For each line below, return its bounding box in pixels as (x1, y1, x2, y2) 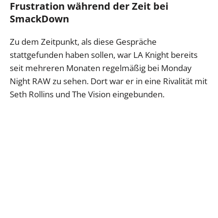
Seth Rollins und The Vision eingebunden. (10, 89, 164, 100)
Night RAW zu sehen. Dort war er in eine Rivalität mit (10, 75, 207, 87)
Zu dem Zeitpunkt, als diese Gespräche (10, 36, 157, 48)
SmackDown (10, 12, 69, 26)
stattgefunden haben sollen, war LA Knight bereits (10, 49, 198, 61)
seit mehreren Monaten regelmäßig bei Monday (10, 62, 192, 74)
